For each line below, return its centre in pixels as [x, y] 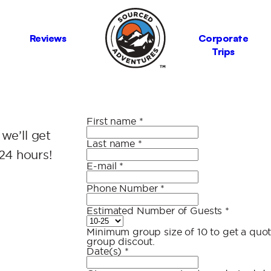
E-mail [103, 166]
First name [113, 121]
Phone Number [124, 188]
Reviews [48, 38]
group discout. [121, 241]
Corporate [223, 38]
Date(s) [106, 251]
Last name [112, 143]
